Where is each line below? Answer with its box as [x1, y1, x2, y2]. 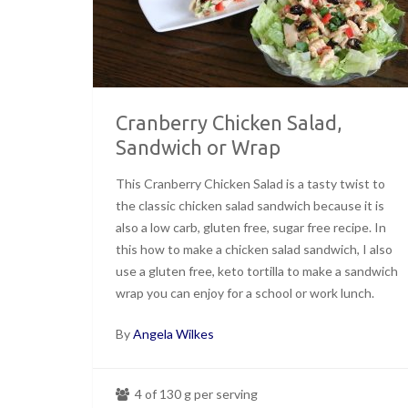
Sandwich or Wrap [116, 135, 280, 158]
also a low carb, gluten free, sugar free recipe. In [116, 219, 386, 235]
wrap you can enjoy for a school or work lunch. [116, 284, 374, 301]
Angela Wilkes [133, 325, 214, 342]
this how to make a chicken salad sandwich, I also [116, 240, 393, 257]
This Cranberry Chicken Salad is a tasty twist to [116, 175, 385, 191]
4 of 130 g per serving [132, 385, 258, 402]
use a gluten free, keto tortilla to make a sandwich [116, 262, 398, 279]
